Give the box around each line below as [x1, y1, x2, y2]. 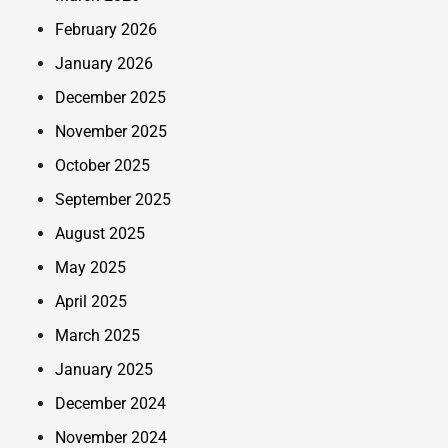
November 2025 [55, 121, 167, 141]
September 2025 [55, 189, 171, 209]
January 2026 [55, 53, 153, 73]
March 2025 [55, 325, 140, 345]
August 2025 [55, 223, 145, 243]
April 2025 [55, 291, 127, 311]
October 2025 [55, 155, 150, 175]
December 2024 [55, 393, 166, 413]
